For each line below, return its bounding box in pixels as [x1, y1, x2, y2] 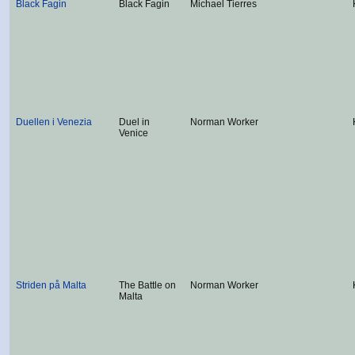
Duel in [119, 116, 150, 128]
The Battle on [119, 280, 176, 291]
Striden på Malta [16, 280, 86, 291]
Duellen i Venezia [16, 116, 92, 128]
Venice [119, 128, 148, 139]
